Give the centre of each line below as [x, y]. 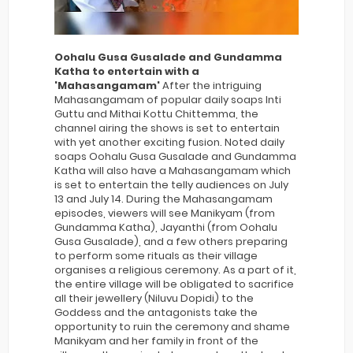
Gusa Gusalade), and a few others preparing [171, 241]
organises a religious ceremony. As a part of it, [175, 269]
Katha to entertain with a [127, 71]
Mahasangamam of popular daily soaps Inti [168, 99]
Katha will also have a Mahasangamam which [173, 170]
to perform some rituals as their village [156, 255]
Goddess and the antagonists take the [156, 312]
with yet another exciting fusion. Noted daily [169, 142]
